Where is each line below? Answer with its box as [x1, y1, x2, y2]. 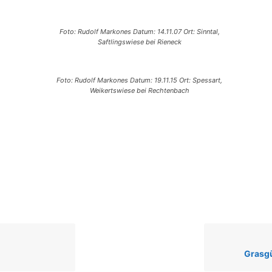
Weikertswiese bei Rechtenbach [89, 86, 189, 95]
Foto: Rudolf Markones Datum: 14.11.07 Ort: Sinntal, [59, 27, 220, 36]
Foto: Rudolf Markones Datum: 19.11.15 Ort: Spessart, [56, 76, 223, 85]
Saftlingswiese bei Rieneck [97, 38, 182, 47]
